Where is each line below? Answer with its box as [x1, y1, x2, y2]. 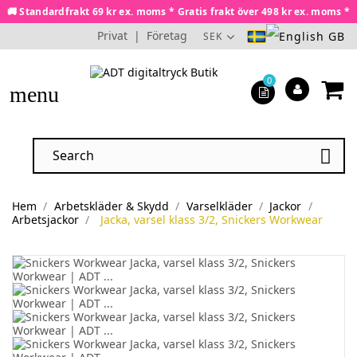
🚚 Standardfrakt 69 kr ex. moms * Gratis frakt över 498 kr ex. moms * [6, 5, 351, 18]
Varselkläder [186, 198, 253, 214]
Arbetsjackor [12, 212, 79, 228]
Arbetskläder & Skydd [53, 198, 169, 214]
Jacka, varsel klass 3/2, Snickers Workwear [100, 212, 323, 228]
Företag [147, 28, 187, 43]
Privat [97, 28, 127, 43]
